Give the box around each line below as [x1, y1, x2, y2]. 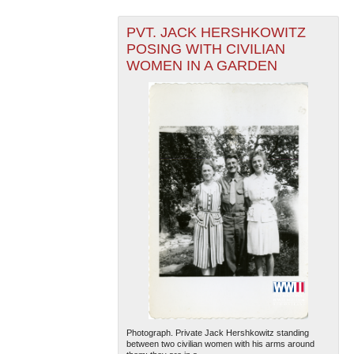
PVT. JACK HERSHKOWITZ [126, 24, 306, 40]
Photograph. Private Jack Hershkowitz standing [126, 327, 309, 337]
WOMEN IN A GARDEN [126, 57, 277, 73]
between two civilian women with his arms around [126, 338, 314, 348]
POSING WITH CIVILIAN [126, 40, 285, 57]
